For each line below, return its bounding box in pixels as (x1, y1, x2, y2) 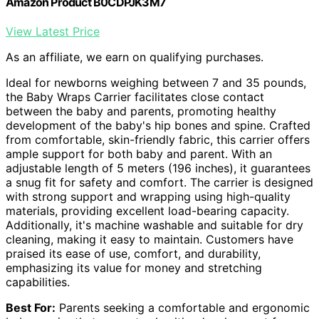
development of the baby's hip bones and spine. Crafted (6, 117, 310, 132)
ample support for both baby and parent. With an (6, 146, 272, 161)
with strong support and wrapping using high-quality (6, 189, 291, 204)
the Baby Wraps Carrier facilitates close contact (6, 89, 264, 104)
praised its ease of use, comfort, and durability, (6, 246, 261, 261)
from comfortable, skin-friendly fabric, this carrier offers (6, 132, 310, 147)
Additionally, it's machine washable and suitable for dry (6, 217, 303, 232)
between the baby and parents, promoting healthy (6, 103, 276, 118)
